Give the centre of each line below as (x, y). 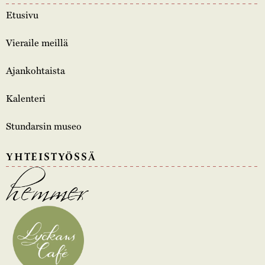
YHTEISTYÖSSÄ (51, 157)
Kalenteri (26, 98)
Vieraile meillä (37, 42)
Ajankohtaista (35, 70)
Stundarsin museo (44, 125)
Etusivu (22, 14)
